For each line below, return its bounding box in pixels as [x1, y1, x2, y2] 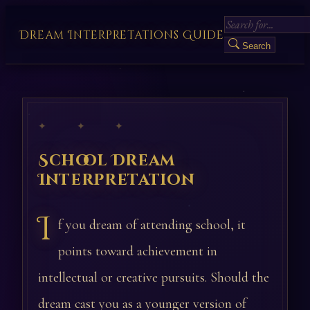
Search [241, 41, 271, 51]
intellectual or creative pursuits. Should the [38, 269, 269, 286]
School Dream [38, 150, 176, 171]
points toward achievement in [58, 243, 217, 259]
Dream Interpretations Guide [19, 28, 224, 43]
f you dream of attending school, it [58, 217, 246, 233]
